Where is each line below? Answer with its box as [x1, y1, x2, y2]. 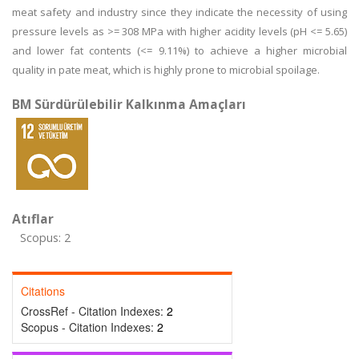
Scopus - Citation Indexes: [21, 319, 157, 335]
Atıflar [12, 210, 54, 228]
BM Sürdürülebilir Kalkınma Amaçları [12, 95, 246, 113]
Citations [21, 283, 65, 299]
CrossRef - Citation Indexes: [21, 303, 167, 319]
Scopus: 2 [20, 230, 71, 245]
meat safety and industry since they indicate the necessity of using [12, 5, 347, 19]
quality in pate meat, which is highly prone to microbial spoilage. [12, 63, 320, 77]
